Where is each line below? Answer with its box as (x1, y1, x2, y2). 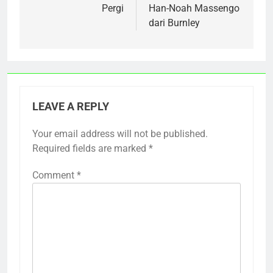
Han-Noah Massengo (149, 2, 239, 15)
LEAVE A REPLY (32, 101, 109, 113)
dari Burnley (149, 17, 200, 29)
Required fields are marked (32, 143, 149, 155)
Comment (32, 169, 77, 182)
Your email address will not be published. (32, 128, 208, 140)
